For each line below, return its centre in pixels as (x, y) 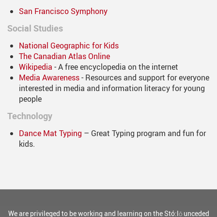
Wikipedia (36, 67)
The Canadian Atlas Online (64, 56)
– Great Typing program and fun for (144, 133)
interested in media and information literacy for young (112, 88)
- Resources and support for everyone (144, 78)
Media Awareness (49, 78)
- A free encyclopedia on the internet (115, 67)
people (30, 99)
